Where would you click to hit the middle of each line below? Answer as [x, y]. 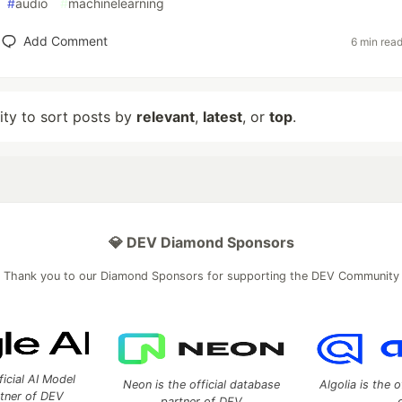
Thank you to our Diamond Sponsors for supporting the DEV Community [201, 276]
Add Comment [65, 41]
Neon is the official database [201, 385]
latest [223, 117]
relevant [166, 117]
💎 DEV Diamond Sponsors [201, 242]
